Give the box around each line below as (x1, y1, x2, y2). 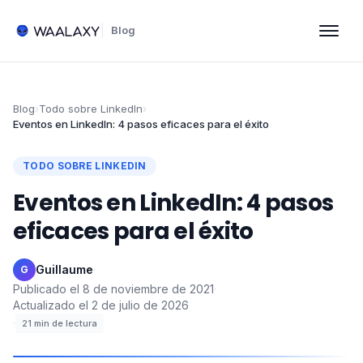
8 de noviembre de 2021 (83, 282, 214, 296)
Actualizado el (13, 298, 88, 312)
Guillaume (36, 263, 93, 276)
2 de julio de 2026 (92, 298, 189, 312)
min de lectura (34, 318, 97, 329)
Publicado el (13, 282, 79, 296)
